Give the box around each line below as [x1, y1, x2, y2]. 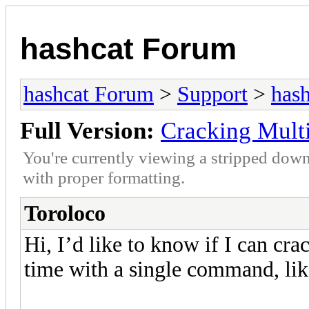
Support [177, 81, 248, 106]
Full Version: [20, 117, 154, 144]
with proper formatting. [23, 167, 185, 187]
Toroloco [24, 201, 106, 226]
